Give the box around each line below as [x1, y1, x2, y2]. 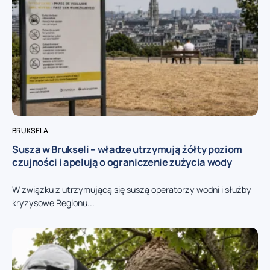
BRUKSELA [12, 125, 48, 136]
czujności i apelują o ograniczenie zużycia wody [12, 155, 232, 169]
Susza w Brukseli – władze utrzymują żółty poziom [12, 142, 243, 157]
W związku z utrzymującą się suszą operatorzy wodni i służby [12, 184, 251, 196]
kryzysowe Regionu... [12, 197, 95, 209]
